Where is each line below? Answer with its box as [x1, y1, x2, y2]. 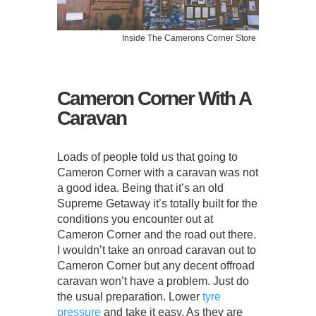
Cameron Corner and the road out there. [56, 229, 256, 241]
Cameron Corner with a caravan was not [56, 166, 258, 179]
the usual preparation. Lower [56, 291, 202, 303]
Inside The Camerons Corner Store [122, 33, 257, 44]
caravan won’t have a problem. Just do [56, 275, 249, 288]
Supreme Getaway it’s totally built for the [56, 197, 257, 210]
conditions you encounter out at [56, 213, 213, 226]
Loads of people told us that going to [56, 151, 238, 164]
